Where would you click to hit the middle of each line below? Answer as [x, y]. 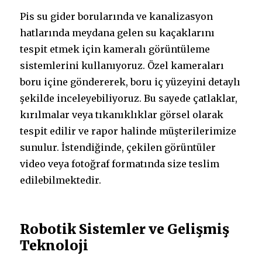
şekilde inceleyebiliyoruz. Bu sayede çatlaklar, [129, 98]
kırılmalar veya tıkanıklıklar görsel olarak [122, 115]
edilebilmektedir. [61, 180]
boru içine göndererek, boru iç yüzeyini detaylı [130, 82]
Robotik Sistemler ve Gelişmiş [125, 229]
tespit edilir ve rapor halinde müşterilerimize [128, 131]
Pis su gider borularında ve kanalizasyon [117, 16]
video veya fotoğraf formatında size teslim [120, 164]
